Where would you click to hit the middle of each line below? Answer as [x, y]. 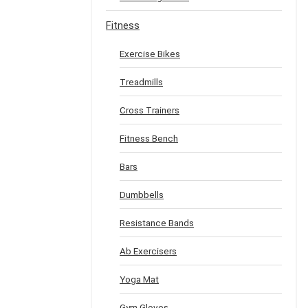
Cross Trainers [150, 110]
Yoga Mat [139, 279]
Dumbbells [142, 195]
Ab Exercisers [148, 251]
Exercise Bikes [150, 54]
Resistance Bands [157, 223]
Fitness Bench [149, 138]
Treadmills [141, 82]
